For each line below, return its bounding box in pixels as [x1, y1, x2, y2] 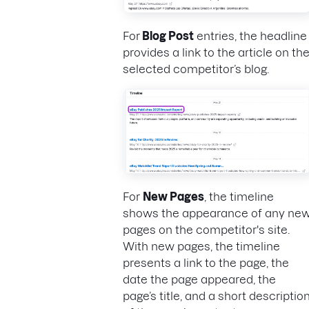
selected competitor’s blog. [123, 62, 272, 75]
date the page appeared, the [123, 272, 276, 286]
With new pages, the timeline [123, 239, 280, 252]
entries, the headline [194, 29, 307, 42]
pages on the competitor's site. [123, 223, 290, 236]
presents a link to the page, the [123, 256, 289, 269]
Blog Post [140, 29, 194, 42]
